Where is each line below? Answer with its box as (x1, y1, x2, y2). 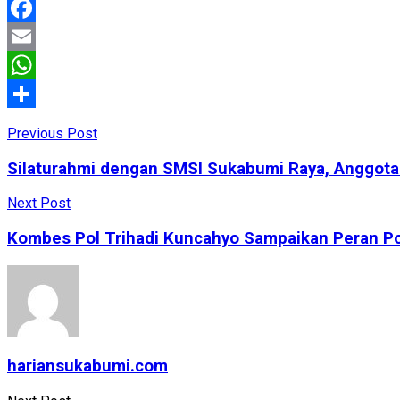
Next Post (7, 195, 71, 212)
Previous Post (7, 124, 97, 142)
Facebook (7, 27, 69, 45)
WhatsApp (7, 84, 71, 102)
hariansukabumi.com (7, 356, 168, 377)
